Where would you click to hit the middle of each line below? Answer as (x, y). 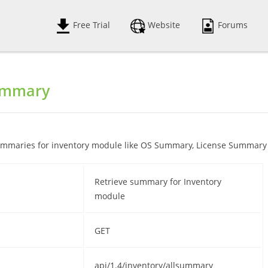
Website (163, 25)
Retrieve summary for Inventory (158, 182)
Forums (232, 25)
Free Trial (91, 25)
